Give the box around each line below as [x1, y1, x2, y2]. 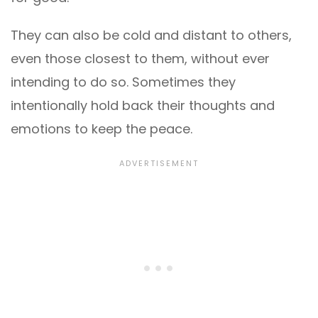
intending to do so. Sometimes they [11, 73, 236, 92]
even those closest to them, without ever [11, 50, 270, 68]
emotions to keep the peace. [11, 120, 192, 138]
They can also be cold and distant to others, [11, 26, 292, 45]
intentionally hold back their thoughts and [11, 97, 275, 115]
